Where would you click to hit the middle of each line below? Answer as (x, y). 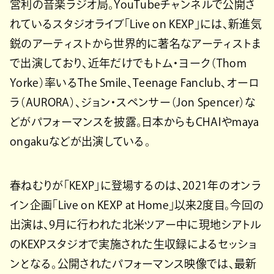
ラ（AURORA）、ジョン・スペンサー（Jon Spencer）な (133, 102)
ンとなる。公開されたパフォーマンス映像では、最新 (133, 263)
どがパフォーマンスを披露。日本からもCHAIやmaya (135, 121)
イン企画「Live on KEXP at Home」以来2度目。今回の (137, 205)
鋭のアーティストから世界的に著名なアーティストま (136, 43)
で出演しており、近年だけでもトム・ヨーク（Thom (128, 63)
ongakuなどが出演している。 (80, 141)
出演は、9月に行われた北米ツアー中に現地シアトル (135, 224)
